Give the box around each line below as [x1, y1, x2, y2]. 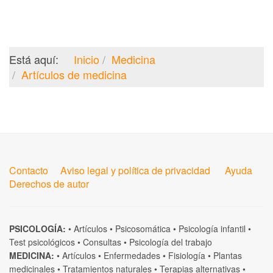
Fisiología [168, 249, 205, 261]
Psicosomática [115, 222, 171, 235]
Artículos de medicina [21, 66, 127, 82]
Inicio [74, 51, 99, 67]
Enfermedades [104, 249, 160, 261]
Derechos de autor [9, 176, 89, 191]
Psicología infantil [179, 222, 246, 235]
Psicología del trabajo [129, 235, 212, 248]
